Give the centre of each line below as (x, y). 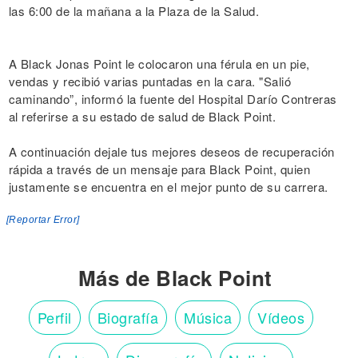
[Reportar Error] (43, 220)
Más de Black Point (175, 278)
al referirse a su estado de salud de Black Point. (142, 117)
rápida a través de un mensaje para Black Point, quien (159, 169)
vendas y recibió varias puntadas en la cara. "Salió (149, 82)
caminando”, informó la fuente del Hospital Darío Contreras (173, 99)
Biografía (128, 318)
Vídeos (281, 318)
